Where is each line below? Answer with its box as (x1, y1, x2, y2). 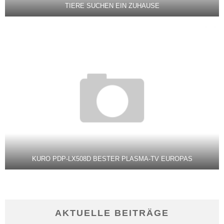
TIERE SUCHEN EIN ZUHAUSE (64, 2, 159, 10)
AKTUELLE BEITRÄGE (55, 207, 169, 218)
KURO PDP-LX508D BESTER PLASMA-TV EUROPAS (31, 154, 192, 162)
